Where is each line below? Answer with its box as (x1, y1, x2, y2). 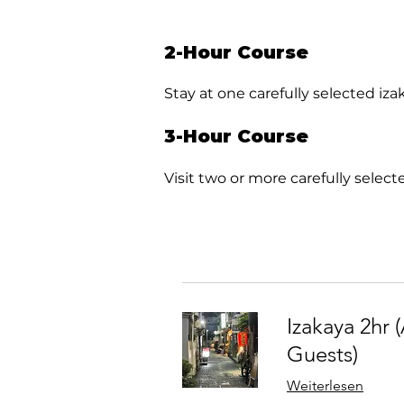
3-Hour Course (164, 125, 308, 148)
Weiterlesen (287, 377, 363, 395)
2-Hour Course (164, 41, 308, 64)
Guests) (287, 341, 358, 368)
